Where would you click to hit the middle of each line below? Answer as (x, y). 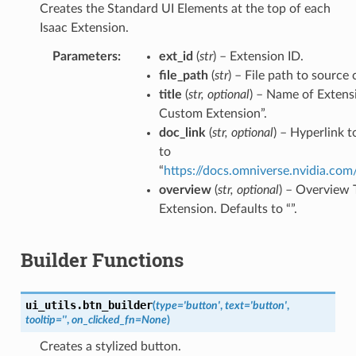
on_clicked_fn (103, 319)
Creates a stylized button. (110, 346)
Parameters (85, 56)
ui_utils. (54, 305)
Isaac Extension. (84, 27)
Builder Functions (102, 259)
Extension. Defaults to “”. (228, 209)
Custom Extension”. (213, 113)
